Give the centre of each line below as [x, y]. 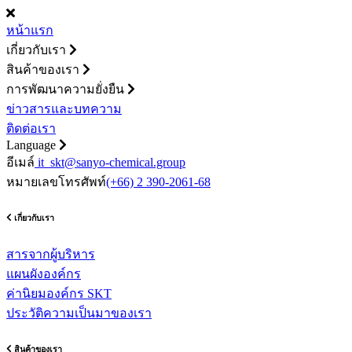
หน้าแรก [30, 30]
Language [31, 145]
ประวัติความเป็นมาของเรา [79, 313]
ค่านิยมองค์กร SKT [59, 293]
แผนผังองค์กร [44, 273]
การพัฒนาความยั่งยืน [65, 89]
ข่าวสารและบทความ [64, 109]
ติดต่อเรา [31, 128]
